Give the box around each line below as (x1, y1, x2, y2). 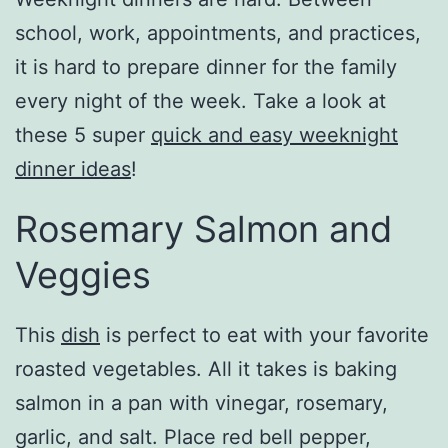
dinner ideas (15, 156, 131, 181)
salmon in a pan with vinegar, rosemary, (15, 390, 388, 415)
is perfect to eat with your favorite (100, 322, 429, 347)
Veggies (15, 252, 151, 297)
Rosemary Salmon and (15, 206, 392, 251)
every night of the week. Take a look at (15, 88, 386, 113)
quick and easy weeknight (151, 122, 398, 147)
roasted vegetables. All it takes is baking (15, 356, 397, 381)
